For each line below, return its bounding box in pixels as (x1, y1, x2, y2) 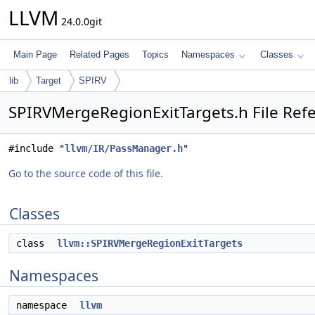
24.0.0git (58, 15, 102, 28)
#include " (8, 143, 65, 154)
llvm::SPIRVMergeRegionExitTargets (57, 238, 243, 249)
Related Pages (70, 49, 129, 60)
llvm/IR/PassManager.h (65, 143, 183, 154)
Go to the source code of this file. (8, 167, 163, 180)
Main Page (13, 49, 57, 60)
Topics (142, 49, 169, 60)
